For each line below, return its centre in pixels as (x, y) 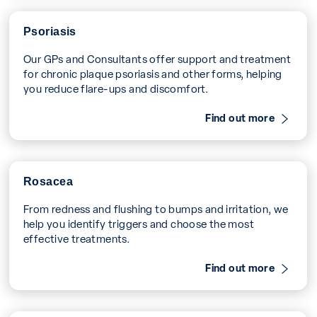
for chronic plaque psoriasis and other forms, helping (153, 73)
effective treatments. (77, 238)
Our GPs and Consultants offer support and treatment (157, 58)
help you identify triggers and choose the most (139, 223)
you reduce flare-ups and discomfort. (116, 88)
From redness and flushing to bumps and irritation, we (156, 208)
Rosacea (48, 180)
